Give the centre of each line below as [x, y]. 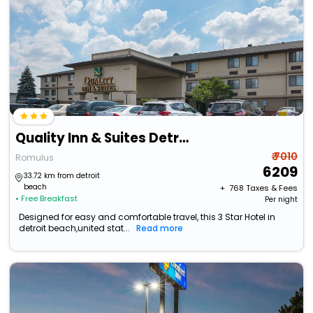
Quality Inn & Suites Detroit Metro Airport [184, 138]
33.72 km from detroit [62, 176]
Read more [160, 228]
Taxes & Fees [271, 188]
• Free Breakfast [47, 199]
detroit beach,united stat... [75, 228]
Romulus [35, 158]
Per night [281, 200]
